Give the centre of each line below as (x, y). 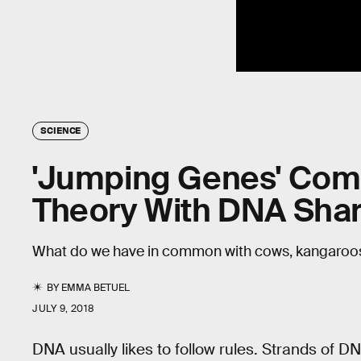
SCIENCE (61, 129)
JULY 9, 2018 (64, 308)
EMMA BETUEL (96, 287)
